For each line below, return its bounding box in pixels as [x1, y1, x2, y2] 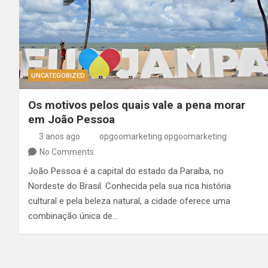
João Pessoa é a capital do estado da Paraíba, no [28, 165, 224, 176]
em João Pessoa [28, 112, 115, 126]
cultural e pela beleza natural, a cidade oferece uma [28, 195, 230, 206]
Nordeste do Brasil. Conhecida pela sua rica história [28, 180, 231, 191]
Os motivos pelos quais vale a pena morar [28, 98, 245, 112]
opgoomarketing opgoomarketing [99, 131, 227, 141]
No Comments [39, 147, 94, 157]
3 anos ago [38, 131, 80, 141]
